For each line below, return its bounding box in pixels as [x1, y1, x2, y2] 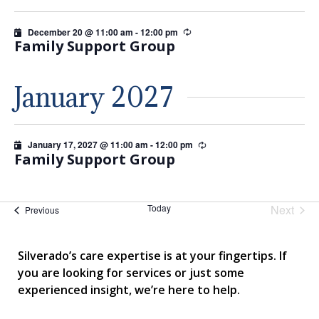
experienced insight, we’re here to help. [18, 281, 240, 298]
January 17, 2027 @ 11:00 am [28, 138, 148, 152]
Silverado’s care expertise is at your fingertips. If [18, 247, 287, 263]
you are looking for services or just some [18, 264, 244, 281]
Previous [25, 204, 59, 216]
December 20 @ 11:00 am [28, 25, 133, 38]
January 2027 [14, 80, 173, 115]
